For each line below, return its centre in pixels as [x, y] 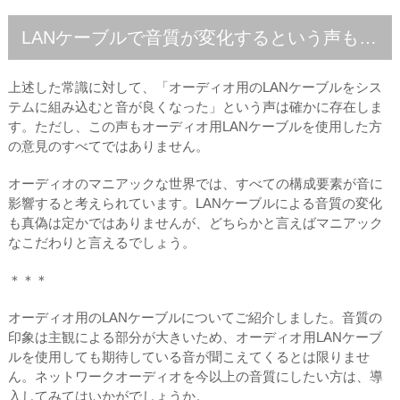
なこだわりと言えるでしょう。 [101, 242]
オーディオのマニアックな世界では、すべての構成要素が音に [195, 183]
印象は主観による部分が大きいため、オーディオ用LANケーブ [195, 337]
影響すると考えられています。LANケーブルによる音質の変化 [195, 203]
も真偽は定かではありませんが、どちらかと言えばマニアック [195, 223]
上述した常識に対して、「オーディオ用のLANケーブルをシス [195, 87]
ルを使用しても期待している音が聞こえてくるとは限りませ [188, 357]
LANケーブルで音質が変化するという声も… [199, 37]
